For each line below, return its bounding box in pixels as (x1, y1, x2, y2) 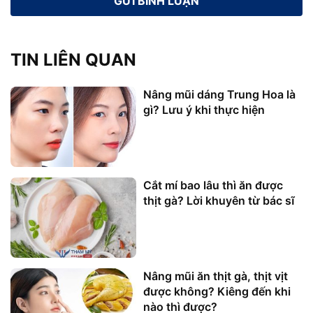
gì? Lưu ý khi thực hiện (143, 103, 265, 117)
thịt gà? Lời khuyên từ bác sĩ (143, 194, 295, 208)
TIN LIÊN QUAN (10, 50, 136, 71)
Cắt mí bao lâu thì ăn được (143, 178, 283, 193)
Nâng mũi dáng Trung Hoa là (143, 87, 296, 102)
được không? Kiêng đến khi (143, 284, 291, 299)
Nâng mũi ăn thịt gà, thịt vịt (143, 269, 288, 284)
